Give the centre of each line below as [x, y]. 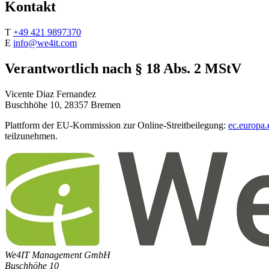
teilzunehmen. [31, 136]
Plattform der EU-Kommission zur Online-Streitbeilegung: [115, 125]
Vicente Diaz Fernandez [50, 94]
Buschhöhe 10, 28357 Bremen [63, 104]
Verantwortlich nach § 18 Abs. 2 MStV [123, 68]
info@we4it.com [45, 43]
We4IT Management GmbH [58, 255]
